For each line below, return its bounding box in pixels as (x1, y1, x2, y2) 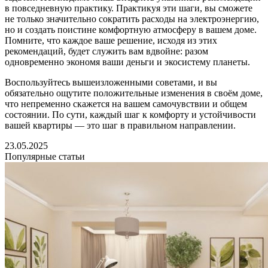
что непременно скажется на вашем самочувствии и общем (5, 99, 247, 109)
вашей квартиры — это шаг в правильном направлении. (5, 120, 236, 131)
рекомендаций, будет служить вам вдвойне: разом (5, 46, 208, 57)
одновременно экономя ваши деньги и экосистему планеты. (5, 57, 250, 68)
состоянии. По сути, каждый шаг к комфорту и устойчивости (5, 109, 256, 120)
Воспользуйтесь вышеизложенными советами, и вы (5, 77, 217, 88)
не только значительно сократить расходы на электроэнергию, (5, 14, 259, 25)
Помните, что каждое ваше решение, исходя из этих (5, 35, 217, 46)
